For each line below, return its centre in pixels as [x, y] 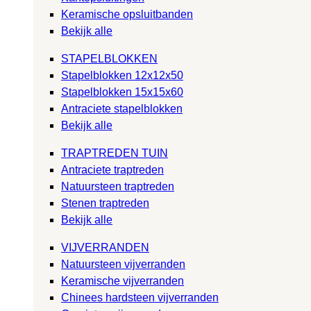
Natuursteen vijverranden [123, 264]
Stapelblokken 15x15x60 [122, 92]
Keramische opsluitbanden [127, 14]
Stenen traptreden [105, 203]
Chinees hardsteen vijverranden [140, 297]
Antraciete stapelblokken [122, 108]
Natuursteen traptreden [118, 186]
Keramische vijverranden [123, 280]
